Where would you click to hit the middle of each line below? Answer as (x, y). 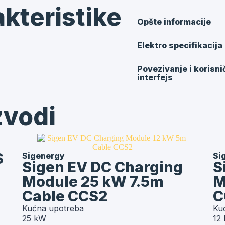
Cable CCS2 (65, 196)
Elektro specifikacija (180, 45)
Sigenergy (43, 156)
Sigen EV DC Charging (102, 167)
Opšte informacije (174, 22)
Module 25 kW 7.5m (93, 182)
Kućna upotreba (53, 209)
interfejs (155, 78)
